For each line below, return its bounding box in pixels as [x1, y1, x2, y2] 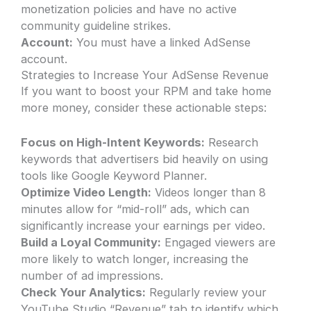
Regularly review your [146, 285, 267, 299]
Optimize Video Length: [21, 185, 152, 199]
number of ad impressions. [21, 268, 164, 283]
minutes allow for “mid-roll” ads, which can [21, 201, 250, 216]
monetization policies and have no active [21, 1, 237, 16]
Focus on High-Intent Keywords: [21, 135, 205, 149]
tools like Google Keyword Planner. [21, 168, 208, 183]
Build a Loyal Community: [21, 235, 162, 249]
